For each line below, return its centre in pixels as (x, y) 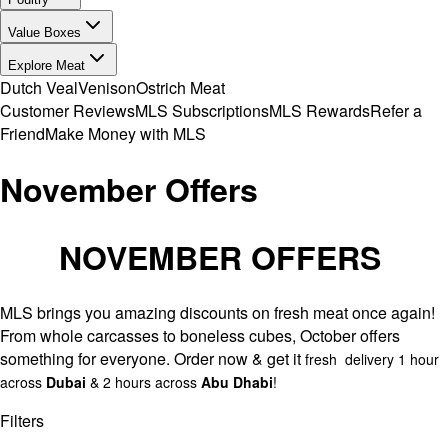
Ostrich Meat (180, 87)
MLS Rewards (319, 110)
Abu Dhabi (237, 382)
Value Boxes (44, 32)
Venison (107, 87)
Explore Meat (46, 65)
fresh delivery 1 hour (372, 359)
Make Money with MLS (125, 133)
